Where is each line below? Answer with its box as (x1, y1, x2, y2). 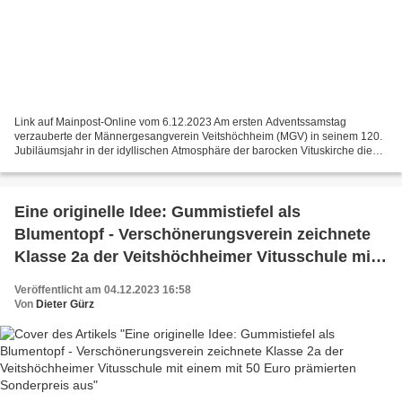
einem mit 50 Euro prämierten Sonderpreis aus (14, 270, 372, 289)
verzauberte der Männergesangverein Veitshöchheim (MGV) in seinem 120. (14, 130, 382, 144)
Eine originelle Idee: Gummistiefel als (14, 203, 301, 222)
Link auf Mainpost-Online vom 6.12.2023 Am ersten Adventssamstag (14, 116, 346, 129)
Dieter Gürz (36, 298, 94, 311)
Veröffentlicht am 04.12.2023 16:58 (14, 284, 191, 297)
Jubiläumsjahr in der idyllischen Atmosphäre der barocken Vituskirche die (14, 144, 372, 158)
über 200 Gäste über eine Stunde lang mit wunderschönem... (14, 159, 310, 172)
